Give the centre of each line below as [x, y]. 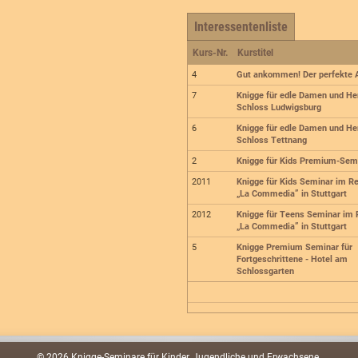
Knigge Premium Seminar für [295, 248]
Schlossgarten [266, 272]
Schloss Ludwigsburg [279, 108]
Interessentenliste [241, 27]
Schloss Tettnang [272, 141]
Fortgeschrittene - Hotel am [292, 260]
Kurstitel [255, 53]
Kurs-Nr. [210, 53]
